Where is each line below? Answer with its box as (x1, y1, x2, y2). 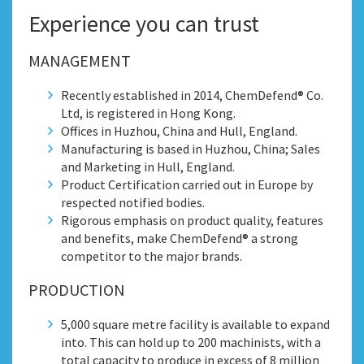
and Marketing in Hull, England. (61, 158, 235, 175)
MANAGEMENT (28, 50, 131, 71)
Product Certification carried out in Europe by (61, 176, 313, 193)
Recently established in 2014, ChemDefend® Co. (61, 87, 323, 103)
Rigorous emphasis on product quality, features (61, 212, 323, 228)
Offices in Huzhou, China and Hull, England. (61, 123, 297, 139)
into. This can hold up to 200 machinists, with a (61, 334, 321, 350)
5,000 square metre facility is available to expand (61, 316, 330, 332)
